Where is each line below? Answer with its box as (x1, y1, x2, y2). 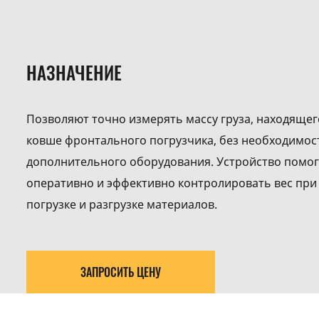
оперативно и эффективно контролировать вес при (26, 175, 317, 191)
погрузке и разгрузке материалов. (26, 197, 217, 212)
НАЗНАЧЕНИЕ (26, 59, 122, 85)
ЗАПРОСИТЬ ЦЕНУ (80, 263, 161, 281)
